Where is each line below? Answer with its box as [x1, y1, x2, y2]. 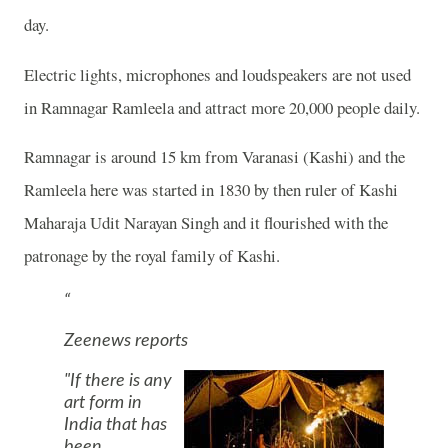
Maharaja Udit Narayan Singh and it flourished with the [24, 211, 388, 235]
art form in [64, 394, 142, 413]
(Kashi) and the [299, 145, 405, 169]
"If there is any [64, 372, 172, 391]
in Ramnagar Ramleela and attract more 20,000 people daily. [24, 95, 420, 119]
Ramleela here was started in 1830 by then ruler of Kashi [24, 178, 398, 202]
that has [102, 416, 167, 435]
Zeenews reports [64, 332, 188, 351]
